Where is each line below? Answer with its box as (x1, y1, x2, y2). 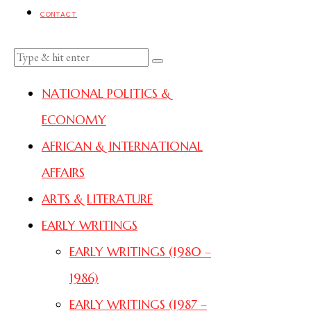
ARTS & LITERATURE (42, 190, 153, 207)
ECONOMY (42, 111, 106, 128)
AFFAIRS (42, 164, 85, 180)
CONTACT (40, 9, 77, 19)
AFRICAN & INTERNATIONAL (42, 137, 203, 154)
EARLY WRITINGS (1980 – (69, 243, 211, 260)
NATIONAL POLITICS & (42, 85, 171, 101)
